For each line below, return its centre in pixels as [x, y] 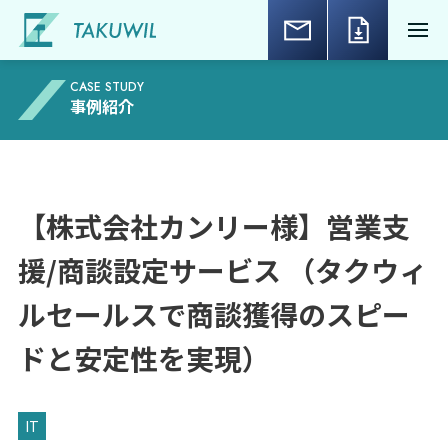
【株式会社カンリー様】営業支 [213, 226]
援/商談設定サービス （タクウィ [222, 270]
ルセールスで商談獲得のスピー [213, 314]
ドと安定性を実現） [143, 358]
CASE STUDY [106, 87]
